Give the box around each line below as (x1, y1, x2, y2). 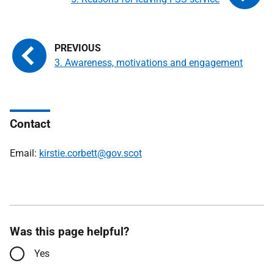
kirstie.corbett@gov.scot (39, 147, 142, 159)
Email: (10, 147, 39, 159)
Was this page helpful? (10, 224, 129, 239)
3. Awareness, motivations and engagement (54, 56, 243, 68)
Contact (10, 116, 50, 131)
